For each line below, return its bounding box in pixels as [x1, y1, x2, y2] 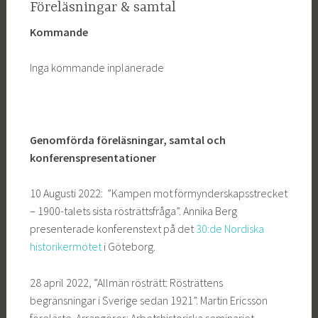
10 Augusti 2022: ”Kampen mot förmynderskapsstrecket [29, 186, 287, 201]
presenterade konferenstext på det [29, 221, 196, 236]
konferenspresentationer [29, 150, 156, 165]
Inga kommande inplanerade [29, 60, 164, 75]
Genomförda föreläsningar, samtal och [29, 132, 226, 147]
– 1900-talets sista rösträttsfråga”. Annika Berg [29, 204, 237, 219]
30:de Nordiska [195, 221, 264, 236]
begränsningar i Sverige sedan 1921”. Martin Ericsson [29, 292, 268, 307]
